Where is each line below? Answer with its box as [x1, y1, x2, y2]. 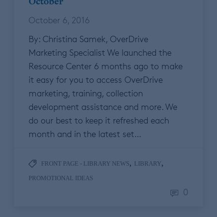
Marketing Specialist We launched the [29, 47, 171, 58]
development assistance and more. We [29, 101, 177, 112]
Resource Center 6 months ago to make [29, 61, 183, 72]
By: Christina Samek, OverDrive [29, 33, 148, 45]
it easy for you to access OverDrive [29, 74, 163, 85]
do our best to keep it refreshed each [29, 115, 169, 126]
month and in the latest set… [29, 128, 141, 139]
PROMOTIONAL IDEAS [29, 174, 93, 182]
